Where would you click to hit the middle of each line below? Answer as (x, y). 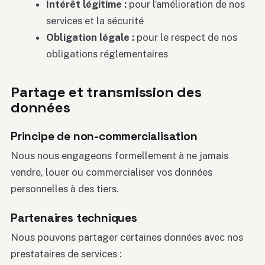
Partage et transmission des (106, 92)
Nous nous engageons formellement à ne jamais (119, 156)
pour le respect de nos (185, 38)
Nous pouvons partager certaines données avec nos (127, 237)
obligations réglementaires (107, 54)
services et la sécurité (95, 21)
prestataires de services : (66, 253)
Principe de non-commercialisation (104, 137)
